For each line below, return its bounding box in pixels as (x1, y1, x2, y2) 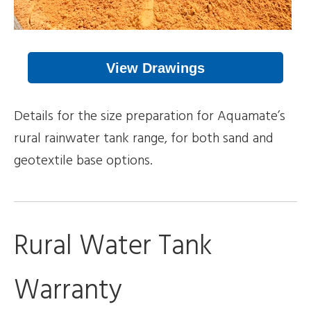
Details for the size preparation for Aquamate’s (14, 105, 285, 128)
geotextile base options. (14, 149, 153, 172)
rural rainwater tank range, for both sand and (14, 127, 274, 150)
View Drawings (106, 60, 205, 76)
